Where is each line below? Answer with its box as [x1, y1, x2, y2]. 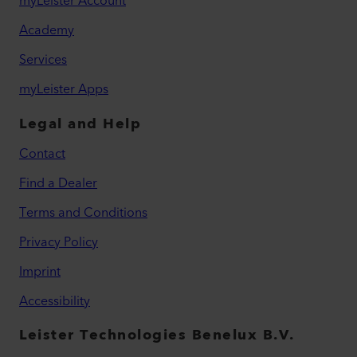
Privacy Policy [19, 230, 98, 253]
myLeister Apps [19, 77, 108, 100]
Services [19, 48, 67, 71]
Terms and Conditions [19, 201, 147, 224]
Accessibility [19, 289, 90, 312]
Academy [19, 18, 74, 41]
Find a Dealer [19, 171, 97, 194]
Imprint [19, 260, 61, 283]
